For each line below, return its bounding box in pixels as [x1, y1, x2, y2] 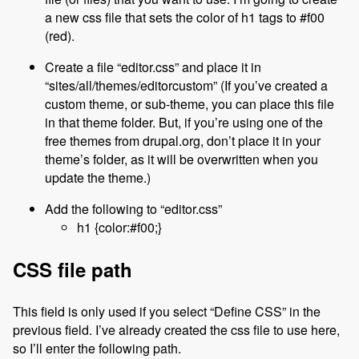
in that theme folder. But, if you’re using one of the [45, 113, 323, 132]
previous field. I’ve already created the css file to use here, [13, 321, 340, 340]
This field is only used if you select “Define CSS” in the [13, 302, 321, 321]
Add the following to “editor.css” [45, 200, 222, 219]
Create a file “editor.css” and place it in [45, 58, 261, 77]
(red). [45, 26, 75, 46]
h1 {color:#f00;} [77, 218, 162, 237]
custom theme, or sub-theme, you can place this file [45, 95, 334, 114]
